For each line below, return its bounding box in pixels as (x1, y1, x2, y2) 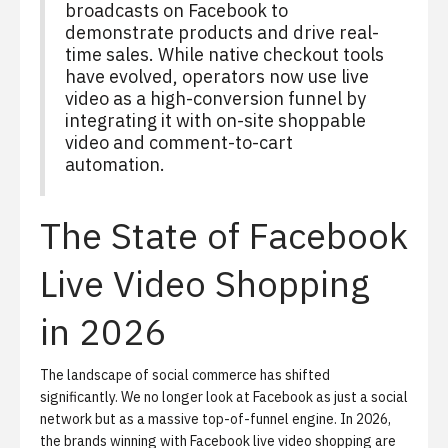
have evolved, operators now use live (65, 65, 369, 88)
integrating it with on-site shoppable (65, 109, 366, 132)
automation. (65, 153, 165, 176)
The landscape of (40, 366, 152, 384)
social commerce (152, 366, 257, 384)
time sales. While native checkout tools (65, 43, 384, 66)
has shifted (257, 366, 330, 384)
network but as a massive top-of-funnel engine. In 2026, (40, 410, 391, 428)
